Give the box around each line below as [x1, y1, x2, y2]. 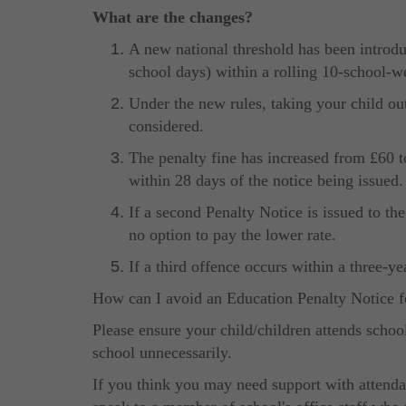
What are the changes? [92, 7, 253, 26]
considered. [129, 116, 204, 135]
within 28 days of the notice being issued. [129, 170, 403, 189]
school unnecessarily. [92, 343, 232, 362]
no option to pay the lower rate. [129, 225, 336, 244]
